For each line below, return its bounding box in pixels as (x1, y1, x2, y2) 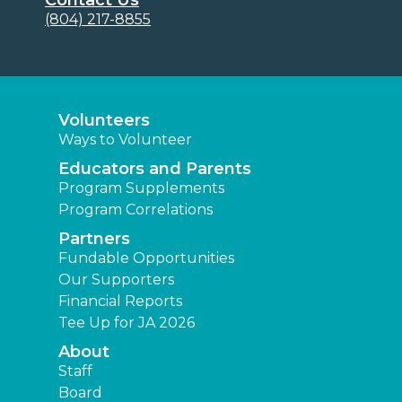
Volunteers (58, 109, 150, 130)
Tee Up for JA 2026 (58, 313, 195, 331)
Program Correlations (58, 200, 213, 218)
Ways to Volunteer (58, 130, 192, 148)
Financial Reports (58, 292, 182, 310)
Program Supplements (58, 179, 224, 197)
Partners (58, 228, 130, 249)
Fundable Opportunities (58, 249, 234, 267)
